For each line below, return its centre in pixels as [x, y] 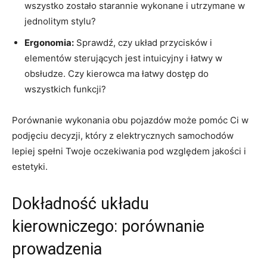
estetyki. [30, 166]
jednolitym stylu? [60, 21]
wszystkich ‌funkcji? [65, 89]
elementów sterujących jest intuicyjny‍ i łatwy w [123, 58]
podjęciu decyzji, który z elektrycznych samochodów [123, 135]
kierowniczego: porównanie [108, 226]
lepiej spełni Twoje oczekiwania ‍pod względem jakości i [129, 151]
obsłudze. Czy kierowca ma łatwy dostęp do [117, 73]
